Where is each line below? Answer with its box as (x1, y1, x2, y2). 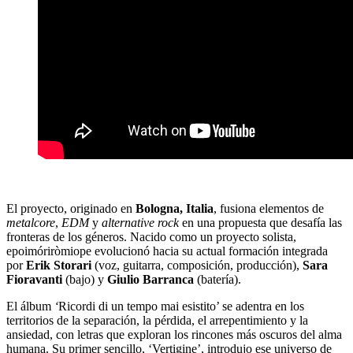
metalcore (6, 216, 55, 230)
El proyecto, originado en (6, 202, 136, 216)
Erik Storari (26, 258, 91, 273)
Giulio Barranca (107, 273, 194, 287)
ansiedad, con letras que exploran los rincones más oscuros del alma (6, 328, 342, 342)
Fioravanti (6, 273, 62, 287)
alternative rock (102, 216, 179, 230)
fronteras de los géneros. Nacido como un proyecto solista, (6, 230, 296, 244)
